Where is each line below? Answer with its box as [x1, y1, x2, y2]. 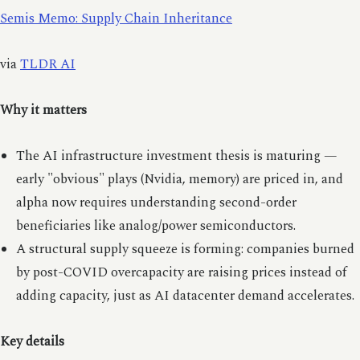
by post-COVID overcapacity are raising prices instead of [15, 262, 347, 283]
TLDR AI [20, 54, 76, 75]
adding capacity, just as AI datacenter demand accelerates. [15, 285, 354, 306]
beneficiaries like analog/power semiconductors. [15, 215, 296, 236]
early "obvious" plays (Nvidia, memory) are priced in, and [15, 169, 343, 190]
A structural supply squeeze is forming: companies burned [15, 239, 354, 260]
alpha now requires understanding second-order [15, 192, 297, 213]
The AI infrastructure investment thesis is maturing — [15, 145, 337, 166]
